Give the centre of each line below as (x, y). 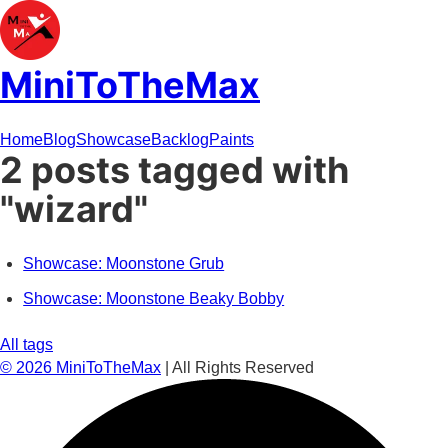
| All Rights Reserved (237, 368)
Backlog (180, 140)
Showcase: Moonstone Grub (124, 264)
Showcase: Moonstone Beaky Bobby (154, 298)
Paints (231, 140)
